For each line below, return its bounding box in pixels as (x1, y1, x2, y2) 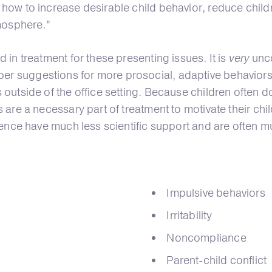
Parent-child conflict (166, 253, 267, 268)
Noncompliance (166, 230, 246, 245)
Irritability (166, 208, 212, 223)
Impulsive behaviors (166, 185, 265, 200)
